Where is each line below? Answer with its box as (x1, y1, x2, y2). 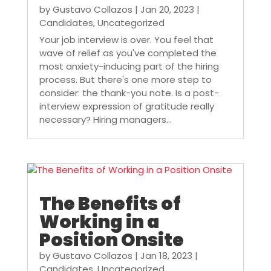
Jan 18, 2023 (140, 249, 192, 263)
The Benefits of (39, 191, 181, 217)
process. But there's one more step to (39, 73, 212, 86)
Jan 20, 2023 (140, 3, 194, 16)
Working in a (39, 209, 160, 235)
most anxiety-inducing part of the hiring (39, 60, 219, 73)
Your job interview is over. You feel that (39, 33, 214, 46)
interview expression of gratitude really (39, 100, 214, 113)
